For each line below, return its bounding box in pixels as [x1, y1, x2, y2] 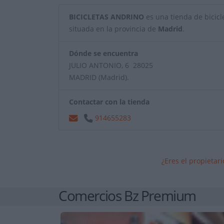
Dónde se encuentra [69, 48, 138, 58]
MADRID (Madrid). [69, 72, 129, 82]
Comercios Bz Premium [58, 186, 196, 205]
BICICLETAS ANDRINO [69, 12, 144, 22]
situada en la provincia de [69, 24, 158, 34]
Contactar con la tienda [69, 97, 149, 107]
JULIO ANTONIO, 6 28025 [69, 60, 153, 70]
